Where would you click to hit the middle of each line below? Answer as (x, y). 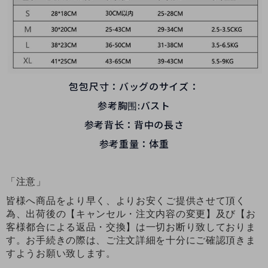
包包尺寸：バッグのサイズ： (134, 86)
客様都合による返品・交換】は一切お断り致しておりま (131, 227)
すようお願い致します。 (61, 253)
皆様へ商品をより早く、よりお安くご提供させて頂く (126, 200)
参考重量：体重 (134, 143)
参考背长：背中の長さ (134, 124)
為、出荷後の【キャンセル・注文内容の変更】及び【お (131, 214)
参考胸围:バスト (134, 105)
